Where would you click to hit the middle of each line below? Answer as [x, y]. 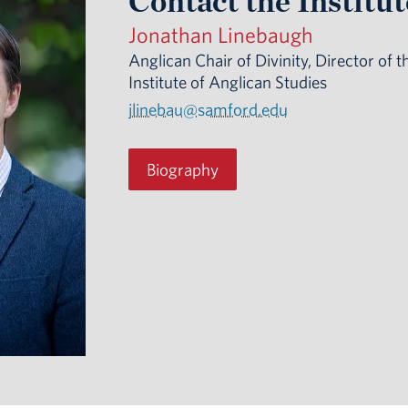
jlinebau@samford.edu [208, 110]
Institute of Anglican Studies [227, 82]
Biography [182, 169]
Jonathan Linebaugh [220, 35]
